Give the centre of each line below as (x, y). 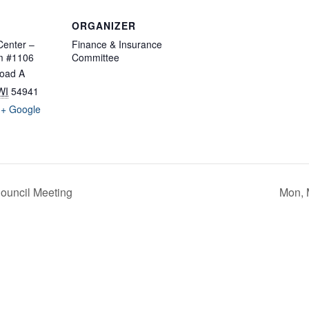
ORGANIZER (104, 26)
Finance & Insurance (117, 44)
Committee (96, 58)
